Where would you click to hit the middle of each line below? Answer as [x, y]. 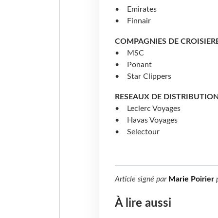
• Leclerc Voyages [147, 109]
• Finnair [133, 21]
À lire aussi [143, 204]
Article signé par [141, 179]
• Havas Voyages [146, 120]
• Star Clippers [143, 77]
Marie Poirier [191, 179]
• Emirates [136, 9]
